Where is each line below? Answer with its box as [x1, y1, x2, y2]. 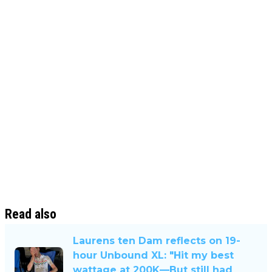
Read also [5, 206, 56, 222]
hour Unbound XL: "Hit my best [73, 250, 234, 262]
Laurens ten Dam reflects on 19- [73, 235, 240, 247]
